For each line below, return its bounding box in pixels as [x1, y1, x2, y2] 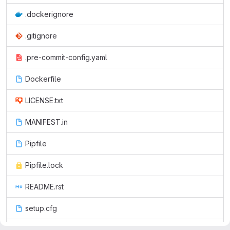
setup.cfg [25, 204, 57, 213]
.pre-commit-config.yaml [25, 53, 107, 62]
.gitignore [25, 31, 57, 40]
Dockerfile [25, 74, 61, 83]
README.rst [25, 182, 64, 191]
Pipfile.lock [25, 161, 63, 169]
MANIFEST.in [25, 118, 68, 126]
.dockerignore [25, 10, 73, 18]
